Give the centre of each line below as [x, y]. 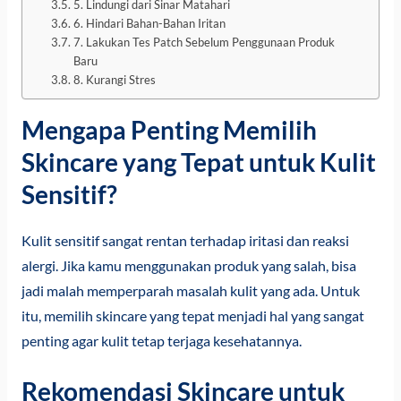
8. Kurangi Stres [114, 80]
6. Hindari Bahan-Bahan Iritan [149, 24]
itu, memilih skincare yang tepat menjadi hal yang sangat [192, 316]
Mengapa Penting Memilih [169, 129]
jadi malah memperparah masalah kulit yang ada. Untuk [190, 290]
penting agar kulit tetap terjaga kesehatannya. [161, 341]
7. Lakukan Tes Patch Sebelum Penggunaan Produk [204, 43]
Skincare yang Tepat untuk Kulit [198, 162]
